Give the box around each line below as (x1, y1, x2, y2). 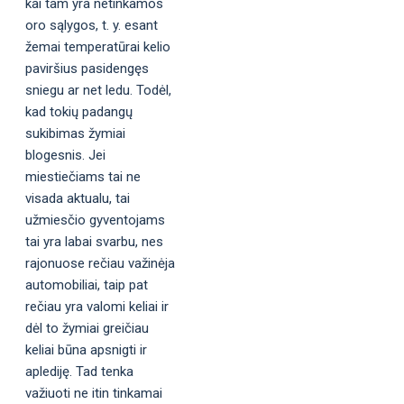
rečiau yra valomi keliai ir (25, 298, 169, 315)
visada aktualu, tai (25, 189, 130, 207)
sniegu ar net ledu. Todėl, (25, 81, 171, 98)
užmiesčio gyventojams (25, 211, 165, 228)
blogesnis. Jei (25, 146, 106, 163)
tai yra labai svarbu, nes (25, 233, 163, 250)
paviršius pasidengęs (25, 60, 149, 77)
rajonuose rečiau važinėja (25, 254, 175, 271)
